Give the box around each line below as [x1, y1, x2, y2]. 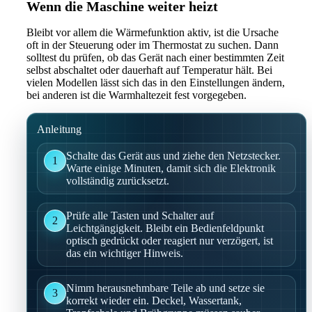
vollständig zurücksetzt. [66, 174, 169, 187]
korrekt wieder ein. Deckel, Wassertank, [66, 294, 242, 306]
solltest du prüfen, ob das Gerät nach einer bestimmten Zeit [26, 51, 284, 63]
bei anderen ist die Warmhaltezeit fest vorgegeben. [26, 88, 247, 101]
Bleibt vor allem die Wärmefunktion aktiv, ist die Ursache [26, 26, 279, 38]
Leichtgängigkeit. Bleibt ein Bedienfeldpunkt [66, 221, 264, 234]
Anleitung [37, 123, 82, 135]
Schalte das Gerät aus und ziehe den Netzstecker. [66, 149, 281, 162]
